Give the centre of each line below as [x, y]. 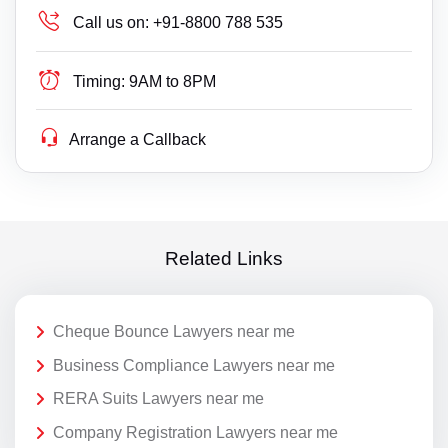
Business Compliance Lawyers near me [194, 365]
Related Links [224, 258]
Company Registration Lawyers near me [195, 432]
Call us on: [111, 22]
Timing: [99, 81]
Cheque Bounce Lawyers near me [174, 331]
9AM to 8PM [173, 81]
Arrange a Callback [138, 139]
